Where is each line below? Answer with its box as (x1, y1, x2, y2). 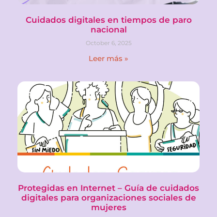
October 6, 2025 (85, 39, 132, 46)
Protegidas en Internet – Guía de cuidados (18, 183, 199, 193)
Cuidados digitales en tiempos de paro (25, 15, 192, 25)
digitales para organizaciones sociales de (21, 192, 196, 202)
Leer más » (89, 53, 128, 63)
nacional (90, 24, 127, 34)
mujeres (91, 202, 126, 212)
